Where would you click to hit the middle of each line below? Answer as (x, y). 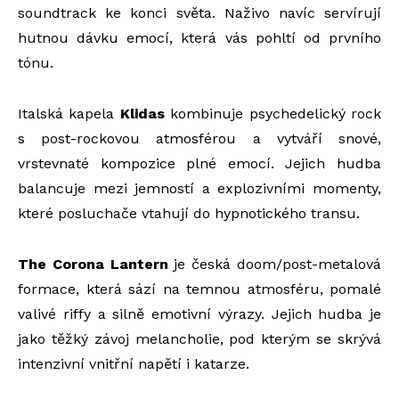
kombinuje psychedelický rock (273, 114)
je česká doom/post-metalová (275, 264)
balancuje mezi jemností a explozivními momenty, (199, 188)
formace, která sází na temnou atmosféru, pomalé (199, 289)
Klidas (142, 114)
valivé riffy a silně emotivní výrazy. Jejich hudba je (199, 314)
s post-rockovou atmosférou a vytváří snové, (199, 138)
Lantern (139, 264)
